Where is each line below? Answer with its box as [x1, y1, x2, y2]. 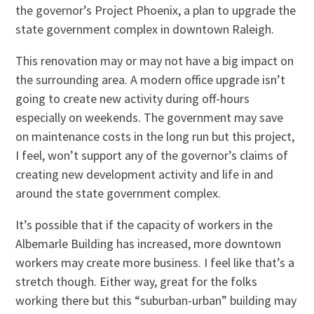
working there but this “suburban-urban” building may [15, 292, 297, 309]
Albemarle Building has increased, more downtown [15, 235, 282, 252]
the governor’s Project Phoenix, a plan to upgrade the [15, 2, 296, 19]
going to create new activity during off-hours [15, 90, 250, 107]
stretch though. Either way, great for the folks [15, 273, 258, 290]
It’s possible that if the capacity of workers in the [15, 217, 273, 233]
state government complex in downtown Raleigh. [15, 21, 275, 38]
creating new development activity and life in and [15, 166, 274, 183]
